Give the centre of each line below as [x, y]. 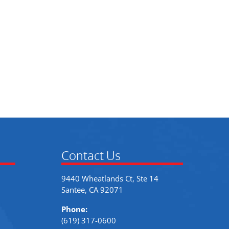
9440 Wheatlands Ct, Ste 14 [110, 178]
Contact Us [91, 155]
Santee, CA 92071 [92, 189]
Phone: [74, 209]
